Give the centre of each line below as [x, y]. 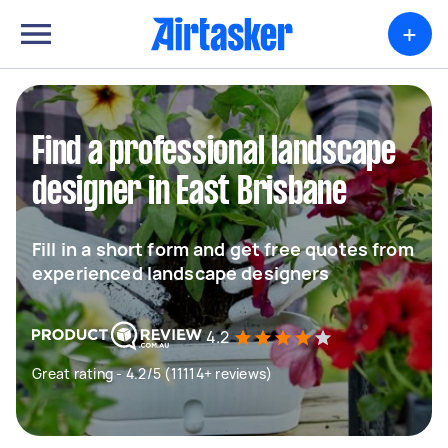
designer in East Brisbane [189, 193]
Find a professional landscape [214, 153]
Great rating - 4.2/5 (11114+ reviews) [152, 373]
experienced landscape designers [181, 273]
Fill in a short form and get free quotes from [223, 249]
